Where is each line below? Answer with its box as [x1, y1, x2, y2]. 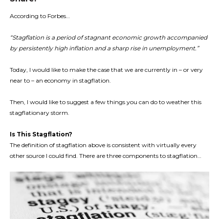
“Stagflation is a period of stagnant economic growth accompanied [10, 34, 207, 42]
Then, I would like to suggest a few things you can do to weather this [10, 98, 201, 106]
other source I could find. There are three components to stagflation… [10, 152, 201, 160]
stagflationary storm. [10, 109, 69, 117]
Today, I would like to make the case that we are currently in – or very [10, 66, 203, 74]
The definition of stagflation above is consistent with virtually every [10, 141, 197, 149]
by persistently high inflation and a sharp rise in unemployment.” [10, 44, 199, 52]
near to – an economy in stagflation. [10, 77, 111, 85]
